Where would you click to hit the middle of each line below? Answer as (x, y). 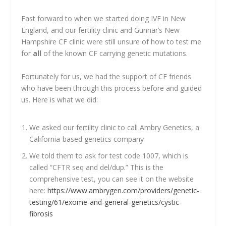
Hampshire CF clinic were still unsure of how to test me (111, 42)
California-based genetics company (87, 139)
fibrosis (41, 213)
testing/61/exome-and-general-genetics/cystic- (106, 202)
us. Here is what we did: (60, 99)
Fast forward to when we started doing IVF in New (104, 19)
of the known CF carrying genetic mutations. (115, 53)
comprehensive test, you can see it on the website (112, 179)
